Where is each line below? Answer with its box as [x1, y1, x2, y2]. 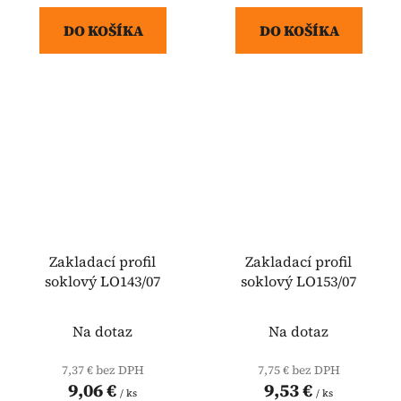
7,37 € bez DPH [61, 361, 144, 378]
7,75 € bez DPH [257, 361, 340, 378]
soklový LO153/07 [241, 270, 356, 291]
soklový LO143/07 [45, 270, 160, 291]
